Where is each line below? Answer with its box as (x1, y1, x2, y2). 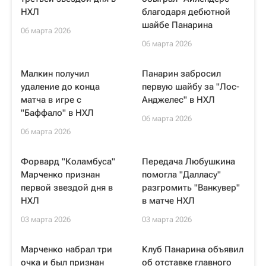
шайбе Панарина (142, 20, 213, 30)
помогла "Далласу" (142, 169, 221, 180)
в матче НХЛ (142, 195, 195, 206)
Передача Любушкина (142, 156, 235, 167)
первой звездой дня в (21, 182, 113, 193)
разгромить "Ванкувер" (142, 182, 240, 193)
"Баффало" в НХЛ (21, 107, 94, 118)
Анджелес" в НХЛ (142, 94, 215, 105)
